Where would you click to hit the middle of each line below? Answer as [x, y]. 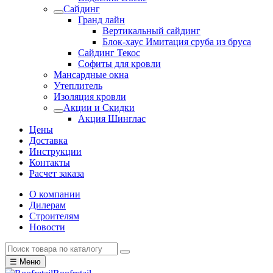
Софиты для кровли [119, 64]
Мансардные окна [91, 75]
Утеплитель [78, 86]
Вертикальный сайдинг [151, 31]
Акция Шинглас [112, 119]
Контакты [50, 162]
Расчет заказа [57, 173]
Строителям [54, 216]
